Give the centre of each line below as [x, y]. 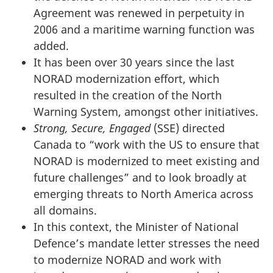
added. [51, 45]
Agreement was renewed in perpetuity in [139, 12]
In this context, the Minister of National [136, 226]
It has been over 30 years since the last [134, 62]
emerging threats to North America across [144, 193]
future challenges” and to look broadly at [140, 177]
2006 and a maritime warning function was [144, 29]
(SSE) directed [188, 128]
